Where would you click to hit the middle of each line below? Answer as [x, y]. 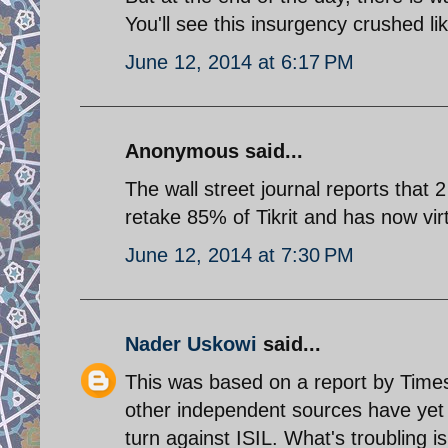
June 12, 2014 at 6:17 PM [239, 61]
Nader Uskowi [191, 343]
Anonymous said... [214, 150]
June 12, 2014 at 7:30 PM [239, 254]
